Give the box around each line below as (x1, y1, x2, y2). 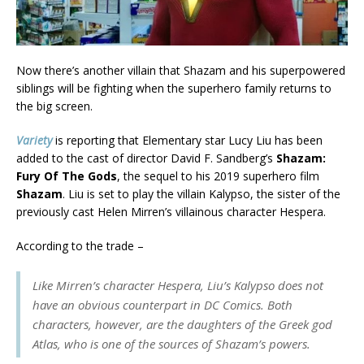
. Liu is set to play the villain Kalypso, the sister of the (63, 185, 340, 201)
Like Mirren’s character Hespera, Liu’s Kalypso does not (32, 276, 323, 293)
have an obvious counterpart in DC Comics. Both (32, 296, 292, 313)
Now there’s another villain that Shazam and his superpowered (16, 62, 345, 78)
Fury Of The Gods (16, 167, 117, 184)
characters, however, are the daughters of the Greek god (32, 315, 332, 332)
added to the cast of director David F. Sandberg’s (16, 149, 276, 166)
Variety (16, 132, 52, 148)
